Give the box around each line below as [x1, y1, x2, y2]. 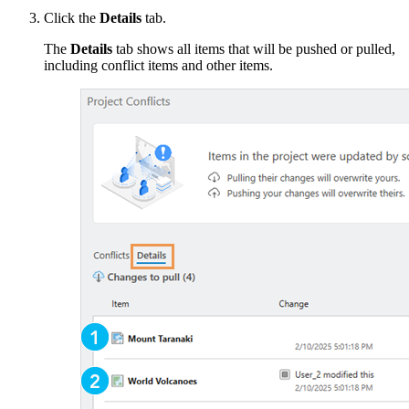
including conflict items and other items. [44, 57, 273, 73]
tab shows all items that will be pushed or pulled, [112, 40, 395, 57]
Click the [44, 9, 100, 26]
